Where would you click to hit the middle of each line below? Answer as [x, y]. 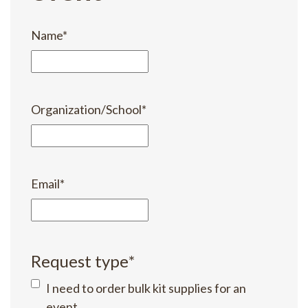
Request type [80, 261]
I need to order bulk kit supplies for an [146, 288]
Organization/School [86, 110]
